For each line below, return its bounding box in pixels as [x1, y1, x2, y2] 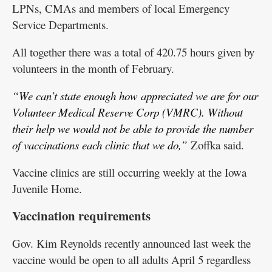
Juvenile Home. [12, 181, 82, 197]
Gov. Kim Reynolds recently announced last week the [12, 236, 251, 251]
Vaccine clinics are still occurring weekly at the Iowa [12, 165, 246, 180]
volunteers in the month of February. [12, 61, 174, 76]
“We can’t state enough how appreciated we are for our [12, 88, 258, 104]
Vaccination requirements [12, 206, 151, 225]
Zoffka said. [188, 137, 244, 153]
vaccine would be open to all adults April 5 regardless [12, 252, 251, 268]
